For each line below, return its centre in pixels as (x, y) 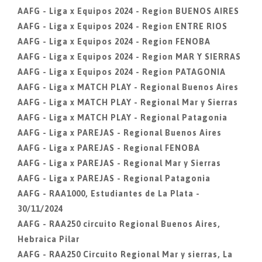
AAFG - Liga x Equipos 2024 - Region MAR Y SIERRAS (129, 57)
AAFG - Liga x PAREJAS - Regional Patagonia (114, 178)
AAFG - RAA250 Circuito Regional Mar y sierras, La (125, 254)
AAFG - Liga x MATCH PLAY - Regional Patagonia (123, 118)
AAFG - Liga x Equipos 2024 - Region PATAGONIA (122, 72)
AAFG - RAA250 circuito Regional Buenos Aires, (119, 224)
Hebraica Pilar (49, 239)
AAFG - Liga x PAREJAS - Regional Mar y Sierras (119, 163)
